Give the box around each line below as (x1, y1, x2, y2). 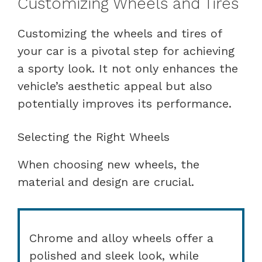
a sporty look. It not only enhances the (18, 61, 238, 75)
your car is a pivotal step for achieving (18, 43, 235, 58)
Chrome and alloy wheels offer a (29, 230, 213, 245)
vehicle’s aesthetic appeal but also (18, 78, 212, 93)
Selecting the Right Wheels (18, 129, 170, 144)
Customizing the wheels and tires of (18, 26, 222, 40)
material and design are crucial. (18, 174, 194, 189)
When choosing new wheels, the (18, 157, 199, 171)
